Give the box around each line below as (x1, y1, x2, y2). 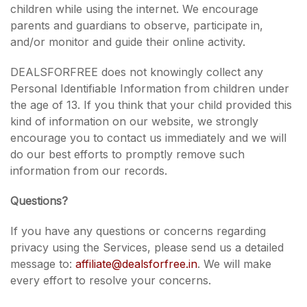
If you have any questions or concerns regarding (10, 224, 266, 238)
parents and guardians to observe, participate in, (10, 19, 263, 32)
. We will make (197, 257, 271, 271)
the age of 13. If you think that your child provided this (10, 98, 292, 112)
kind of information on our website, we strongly (10, 114, 258, 128)
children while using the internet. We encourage (10, 2, 258, 16)
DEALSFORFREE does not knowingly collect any (10, 65, 263, 79)
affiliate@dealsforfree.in (75, 257, 197, 271)
